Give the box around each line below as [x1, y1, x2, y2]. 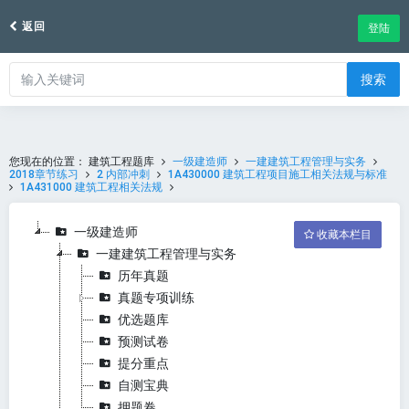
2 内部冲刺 [97, 168, 150, 181]
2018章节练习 [9, 168, 79, 181]
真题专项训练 [118, 290, 194, 305]
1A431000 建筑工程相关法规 [20, 181, 163, 194]
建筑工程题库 [89, 155, 154, 168]
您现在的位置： [9, 155, 89, 168]
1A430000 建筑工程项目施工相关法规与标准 [168, 168, 387, 181]
